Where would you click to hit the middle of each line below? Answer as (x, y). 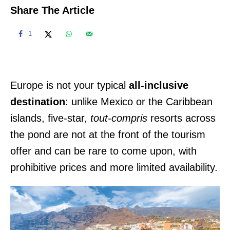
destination (38, 101)
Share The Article (52, 10)
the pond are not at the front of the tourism (108, 134)
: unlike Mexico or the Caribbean (139, 101)
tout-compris (120, 118)
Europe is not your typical (68, 85)
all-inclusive (157, 85)
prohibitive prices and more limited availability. (114, 167)
